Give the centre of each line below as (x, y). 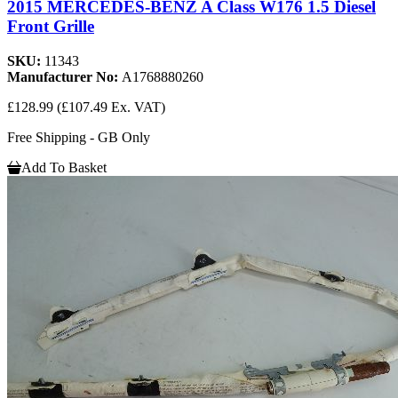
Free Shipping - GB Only (79, 137)
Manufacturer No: (64, 76)
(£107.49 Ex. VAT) (111, 107)
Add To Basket (64, 167)
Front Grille (51, 27)
